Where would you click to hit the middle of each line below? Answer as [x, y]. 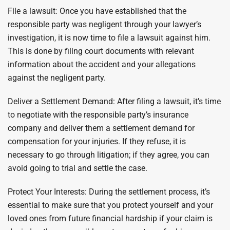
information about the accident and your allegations [102, 64]
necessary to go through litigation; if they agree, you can [109, 155]
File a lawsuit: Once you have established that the [97, 11]
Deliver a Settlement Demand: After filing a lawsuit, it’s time [114, 101]
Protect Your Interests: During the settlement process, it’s [109, 192]
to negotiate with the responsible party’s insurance [98, 115]
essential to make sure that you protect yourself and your [110, 205]
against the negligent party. [57, 78]
